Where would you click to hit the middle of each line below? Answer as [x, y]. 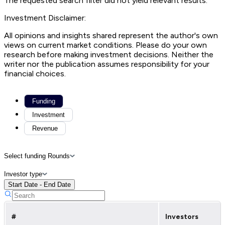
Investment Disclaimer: [45, 18]
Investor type [23, 174]
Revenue [45, 128]
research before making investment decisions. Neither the [109, 54]
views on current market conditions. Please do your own [105, 45]
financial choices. [35, 73]
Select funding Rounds [37, 156]
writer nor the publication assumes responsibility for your [107, 64]
